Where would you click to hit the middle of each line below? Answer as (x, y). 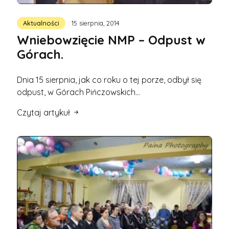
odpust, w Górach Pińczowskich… (78, 92)
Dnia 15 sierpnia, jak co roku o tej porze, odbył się (109, 79)
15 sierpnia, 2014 (96, 23)
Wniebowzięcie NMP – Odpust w (111, 40)
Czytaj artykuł (44, 112)
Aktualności (41, 23)
